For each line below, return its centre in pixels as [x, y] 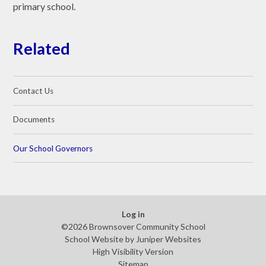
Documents [34, 120]
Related [42, 48]
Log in [133, 214]
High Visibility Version [133, 251]
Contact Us [34, 91]
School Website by [100, 239]
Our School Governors [53, 148]
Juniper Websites [169, 239]
